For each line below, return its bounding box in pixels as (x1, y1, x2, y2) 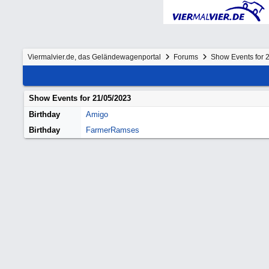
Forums (174, 53, 198, 61)
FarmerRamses (86, 125, 139, 134)
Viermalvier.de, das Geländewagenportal (28, 53, 161, 61)
